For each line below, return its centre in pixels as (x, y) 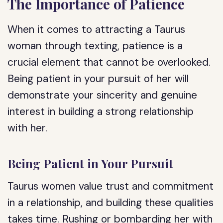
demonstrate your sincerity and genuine (103, 95)
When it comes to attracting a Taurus (97, 29)
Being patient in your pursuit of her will (98, 79)
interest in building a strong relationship (101, 111)
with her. (28, 128)
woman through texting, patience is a (95, 46)
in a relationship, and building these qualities (111, 203)
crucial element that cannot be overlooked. (109, 62)
